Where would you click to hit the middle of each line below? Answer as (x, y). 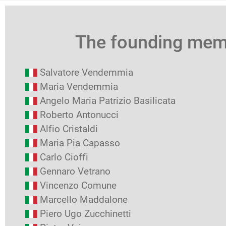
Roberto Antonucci (79, 115)
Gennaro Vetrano (75, 171)
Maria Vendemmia (79, 87)
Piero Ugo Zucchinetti (86, 214)
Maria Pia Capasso (80, 143)
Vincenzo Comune (78, 185)
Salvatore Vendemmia (87, 72)
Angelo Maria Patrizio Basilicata (108, 101)
